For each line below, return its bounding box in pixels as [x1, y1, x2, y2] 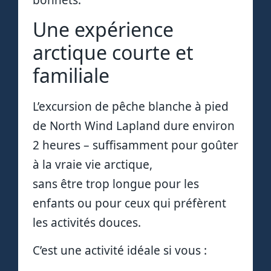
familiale [33, 62, 109, 88]
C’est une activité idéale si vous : [33, 243, 207, 259]
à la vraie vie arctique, [33, 157, 152, 172]
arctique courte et [33, 39, 194, 65]
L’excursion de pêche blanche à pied [33, 99, 229, 114]
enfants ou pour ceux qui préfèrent [33, 195, 226, 211]
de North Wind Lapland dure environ [33, 118, 235, 134]
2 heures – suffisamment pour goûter [33, 137, 238, 153]
